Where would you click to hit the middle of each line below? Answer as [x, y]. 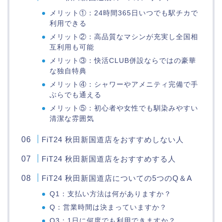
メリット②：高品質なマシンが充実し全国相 [124, 37]
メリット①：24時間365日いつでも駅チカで [124, 13]
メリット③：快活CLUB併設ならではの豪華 [123, 61]
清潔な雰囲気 [72, 119]
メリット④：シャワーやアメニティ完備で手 [124, 85]
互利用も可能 [72, 48]
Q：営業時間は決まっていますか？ [109, 208]
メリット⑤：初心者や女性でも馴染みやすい [124, 109]
